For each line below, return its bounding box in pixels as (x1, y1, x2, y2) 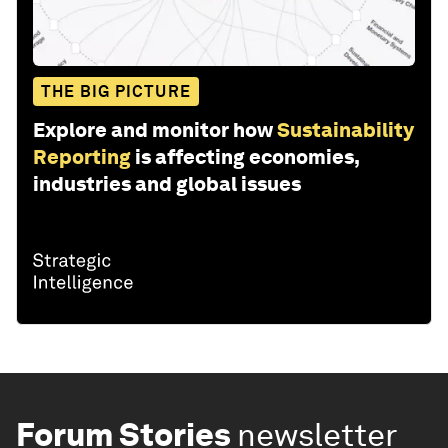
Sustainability (277, 117, 414, 142)
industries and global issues (33, 171, 301, 196)
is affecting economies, (135, 144, 359, 169)
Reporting (33, 144, 131, 169)
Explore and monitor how (33, 117, 273, 142)
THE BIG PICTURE (41, 81, 191, 101)
